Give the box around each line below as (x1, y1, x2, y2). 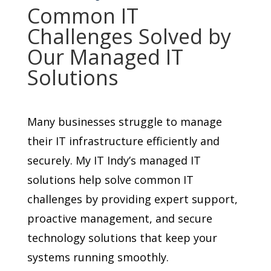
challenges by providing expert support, (27, 192, 238, 207)
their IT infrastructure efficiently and (27, 134, 220, 149)
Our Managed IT (27, 43, 183, 71)
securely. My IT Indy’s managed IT (27, 153, 201, 168)
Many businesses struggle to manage (27, 114, 222, 129)
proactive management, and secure (27, 211, 212, 226)
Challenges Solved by (27, 22, 231, 51)
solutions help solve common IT (27, 172, 194, 188)
